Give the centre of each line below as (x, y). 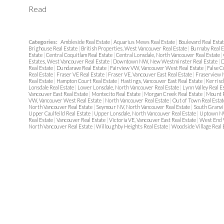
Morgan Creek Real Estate (174, 94)
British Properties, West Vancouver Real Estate (134, 48)
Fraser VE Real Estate (81, 74)
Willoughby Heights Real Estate (132, 126)
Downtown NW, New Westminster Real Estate (166, 61)
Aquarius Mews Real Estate (145, 42)
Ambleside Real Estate (86, 42)
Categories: (43, 42)
